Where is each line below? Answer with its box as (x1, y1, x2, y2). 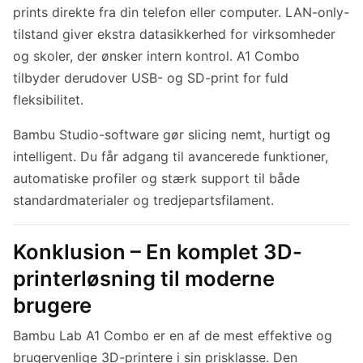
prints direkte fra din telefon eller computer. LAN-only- (13, 4, 349, 21)
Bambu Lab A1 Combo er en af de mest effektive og (13, 327, 332, 344)
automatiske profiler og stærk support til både (13, 170, 300, 187)
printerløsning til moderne (13, 266, 275, 292)
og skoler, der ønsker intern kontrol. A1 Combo (13, 48, 300, 65)
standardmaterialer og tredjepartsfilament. (13, 192, 274, 209)
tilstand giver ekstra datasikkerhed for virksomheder (13, 26, 335, 43)
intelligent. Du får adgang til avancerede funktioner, (13, 148, 328, 165)
